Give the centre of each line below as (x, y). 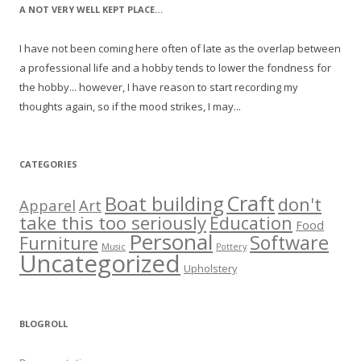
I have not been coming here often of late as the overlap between (180, 48)
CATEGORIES (48, 164)
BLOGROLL (44, 323)
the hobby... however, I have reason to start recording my (159, 87)
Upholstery (210, 268)
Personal (171, 241)
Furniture (59, 243)
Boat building (164, 203)
